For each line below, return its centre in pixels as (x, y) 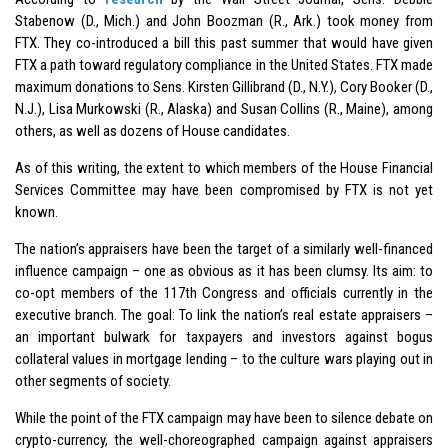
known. (36, 211)
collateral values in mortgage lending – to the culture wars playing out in (224, 358)
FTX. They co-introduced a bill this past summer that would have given (224, 42)
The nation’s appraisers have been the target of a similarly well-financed (224, 248)
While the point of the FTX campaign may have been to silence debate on (224, 417)
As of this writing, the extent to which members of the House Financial (224, 167)
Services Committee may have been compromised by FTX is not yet (224, 189)
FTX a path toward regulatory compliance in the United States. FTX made (224, 64)
